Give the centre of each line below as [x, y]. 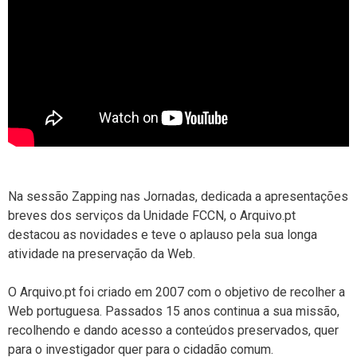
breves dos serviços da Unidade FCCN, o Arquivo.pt [152, 215]
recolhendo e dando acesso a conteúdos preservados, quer [173, 330]
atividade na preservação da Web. [102, 253]
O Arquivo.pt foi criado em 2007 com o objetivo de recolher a [177, 292]
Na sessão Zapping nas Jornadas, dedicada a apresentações [178, 196]
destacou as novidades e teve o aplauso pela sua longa [163, 234]
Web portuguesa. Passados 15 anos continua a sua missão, [174, 311]
